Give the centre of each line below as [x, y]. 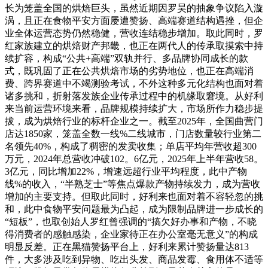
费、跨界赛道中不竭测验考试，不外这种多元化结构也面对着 [134, 83]
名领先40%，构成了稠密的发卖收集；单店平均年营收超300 [131, 146]
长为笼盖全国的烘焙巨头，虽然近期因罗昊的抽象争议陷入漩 [134, 8]
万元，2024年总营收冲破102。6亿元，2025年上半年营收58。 [134, 159]
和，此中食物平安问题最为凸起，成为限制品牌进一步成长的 [134, 209]
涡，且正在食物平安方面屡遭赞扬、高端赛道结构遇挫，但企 [134, 20]
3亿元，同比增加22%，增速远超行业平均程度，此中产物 [126, 171]
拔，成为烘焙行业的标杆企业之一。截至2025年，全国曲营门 [134, 121]
